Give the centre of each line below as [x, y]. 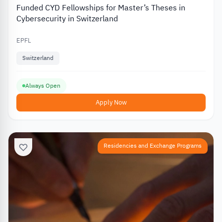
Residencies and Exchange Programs [153, 145]
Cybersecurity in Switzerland [67, 19]
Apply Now [111, 102]
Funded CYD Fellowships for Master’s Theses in [101, 8]
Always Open [43, 85]
